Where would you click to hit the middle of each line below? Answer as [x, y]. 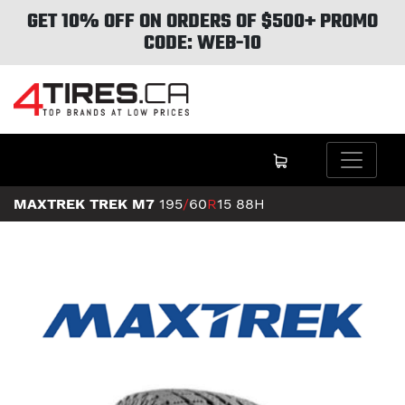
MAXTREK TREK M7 [84, 204]
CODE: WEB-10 [202, 43]
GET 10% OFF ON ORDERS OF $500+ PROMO [202, 22]
